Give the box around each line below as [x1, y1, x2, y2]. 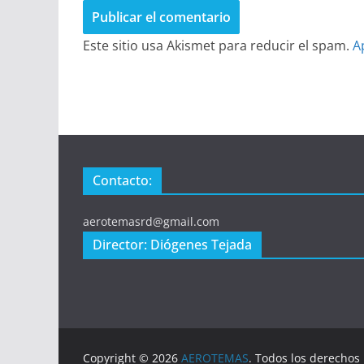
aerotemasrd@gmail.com [83, 214, 219, 229]
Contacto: [93, 171, 152, 189]
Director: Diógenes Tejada [93, 236, 252, 253]
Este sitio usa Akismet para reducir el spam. [83, 37, 353, 55]
